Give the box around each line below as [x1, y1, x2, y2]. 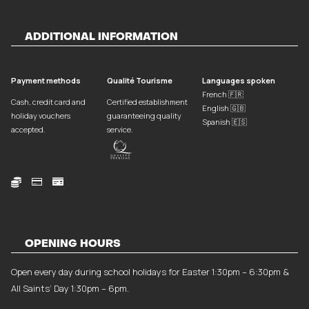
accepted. [10, 123, 46, 134]
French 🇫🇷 [202, 88, 244, 99]
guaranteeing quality [106, 110, 181, 121]
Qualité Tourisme [106, 74, 172, 86]
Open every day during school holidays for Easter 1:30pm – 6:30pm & [10, 265, 289, 278]
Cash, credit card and [10, 96, 86, 107]
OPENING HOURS [24, 239, 121, 249]
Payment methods [10, 74, 81, 86]
